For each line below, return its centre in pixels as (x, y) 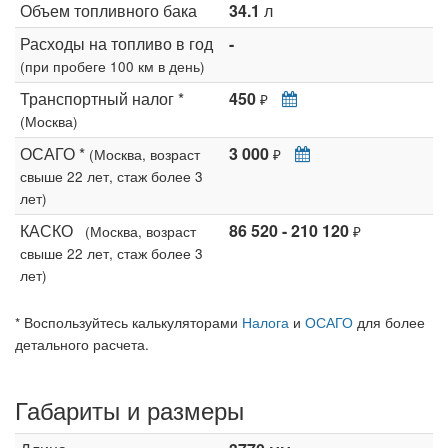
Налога (265, 322)
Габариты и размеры (129, 409)
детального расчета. (82, 344)
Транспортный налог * (102, 98)
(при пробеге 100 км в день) (112, 66)
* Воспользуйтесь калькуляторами (128, 322)
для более (389, 322)
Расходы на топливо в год (116, 43)
